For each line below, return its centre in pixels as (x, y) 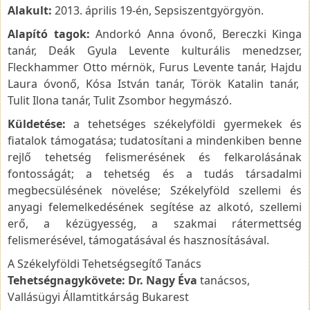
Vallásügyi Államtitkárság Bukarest (98, 297)
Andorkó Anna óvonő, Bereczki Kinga (195, 34)
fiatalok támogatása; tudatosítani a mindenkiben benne (155, 140)
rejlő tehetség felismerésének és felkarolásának (155, 157)
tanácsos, (224, 280)
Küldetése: (37, 124)
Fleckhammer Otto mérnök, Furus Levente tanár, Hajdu (155, 67)
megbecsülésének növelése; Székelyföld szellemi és (155, 190)
